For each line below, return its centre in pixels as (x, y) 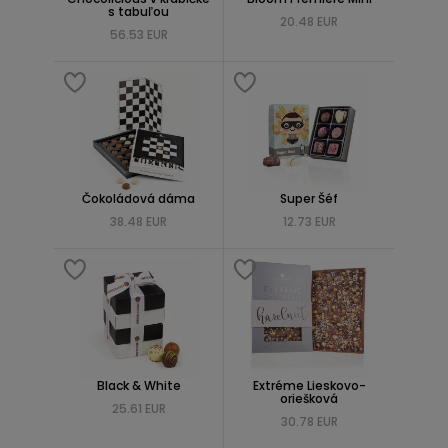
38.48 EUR (138, 221)
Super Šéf (309, 198)
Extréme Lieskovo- (309, 385)
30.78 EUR (309, 421)
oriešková (309, 398)
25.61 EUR (138, 408)
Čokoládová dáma (138, 198)
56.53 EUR (138, 34)
